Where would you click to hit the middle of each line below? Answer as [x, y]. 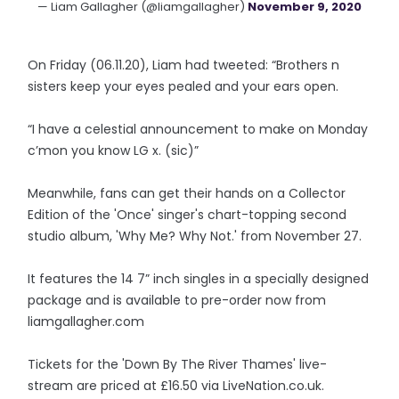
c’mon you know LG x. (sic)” [114, 151]
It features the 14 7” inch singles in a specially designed [199, 279]
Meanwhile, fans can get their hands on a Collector [187, 193]
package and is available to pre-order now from [177, 300]
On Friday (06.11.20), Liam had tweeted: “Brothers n [184, 65]
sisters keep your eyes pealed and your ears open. [183, 86]
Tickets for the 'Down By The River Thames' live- [178, 364]
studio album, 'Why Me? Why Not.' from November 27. [195, 236]
